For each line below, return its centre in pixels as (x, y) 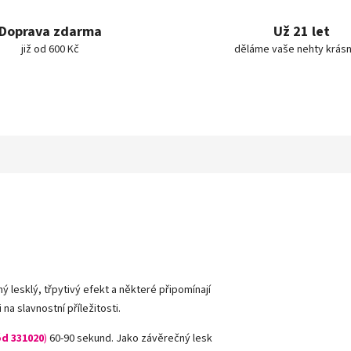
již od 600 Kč (50, 49)
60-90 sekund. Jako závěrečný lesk (130, 338)
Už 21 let (301, 32)
